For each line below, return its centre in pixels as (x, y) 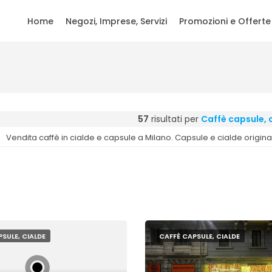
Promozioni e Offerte (225, 21)
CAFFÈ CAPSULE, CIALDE (199, 236)
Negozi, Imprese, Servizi (116, 21)
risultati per (175, 119)
